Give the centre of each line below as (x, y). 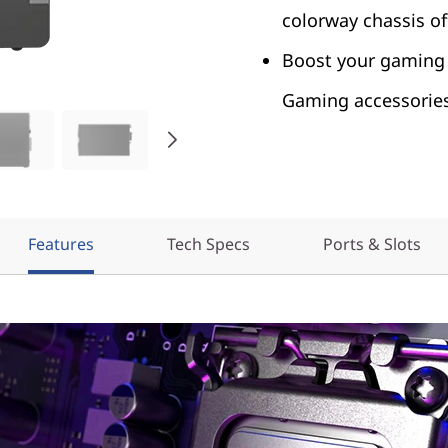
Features (60, 244)
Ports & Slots (371, 244)
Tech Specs (208, 244)
